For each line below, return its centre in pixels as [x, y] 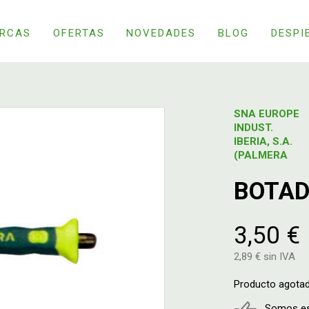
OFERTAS [79, 33]
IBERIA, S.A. [263, 141]
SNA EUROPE [267, 114]
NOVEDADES [161, 33]
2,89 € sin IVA [265, 256]
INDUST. [253, 128]
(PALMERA [261, 155]
